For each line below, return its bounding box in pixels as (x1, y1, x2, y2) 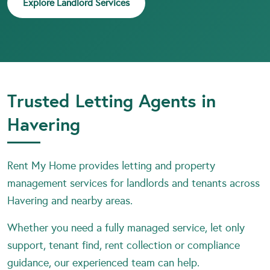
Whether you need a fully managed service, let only (7, 221, 245, 234)
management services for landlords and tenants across (7, 176, 260, 190)
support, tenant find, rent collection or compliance (7, 238, 240, 252)
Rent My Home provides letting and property (7, 159, 215, 172)
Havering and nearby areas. (7, 193, 133, 207)
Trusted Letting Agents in (7, 89, 216, 113)
